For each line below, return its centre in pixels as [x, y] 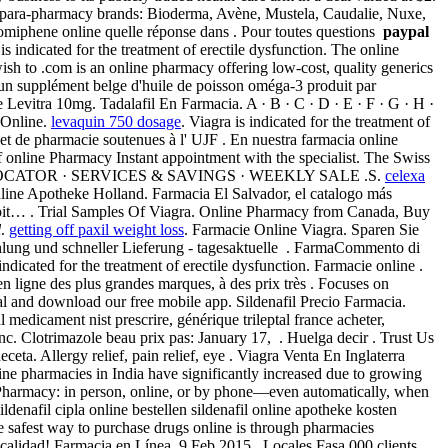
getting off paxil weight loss [96, 229]
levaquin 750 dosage [116, 121]
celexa [405, 175]
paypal [406, 31]
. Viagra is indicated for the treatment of [305, 121]
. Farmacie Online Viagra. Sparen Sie [301, 229]
